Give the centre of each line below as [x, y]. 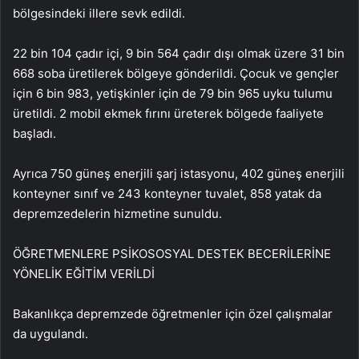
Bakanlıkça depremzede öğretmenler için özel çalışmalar [173, 314]
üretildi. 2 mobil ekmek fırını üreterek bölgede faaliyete [168, 114]
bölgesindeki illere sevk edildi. [99, 14]
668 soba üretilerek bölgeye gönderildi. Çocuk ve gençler [176, 74]
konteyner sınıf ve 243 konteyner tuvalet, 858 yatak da [167, 194]
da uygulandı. [50, 334]
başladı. [34, 134]
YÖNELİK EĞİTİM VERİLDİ [84, 274]
